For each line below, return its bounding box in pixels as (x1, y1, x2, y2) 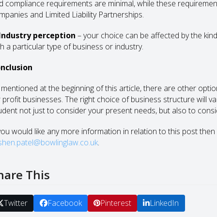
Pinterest (100, 198, 131, 209)
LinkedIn (150, 198, 179, 209)
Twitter (3, 198, 28, 209)
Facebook (47, 198, 82, 209)
